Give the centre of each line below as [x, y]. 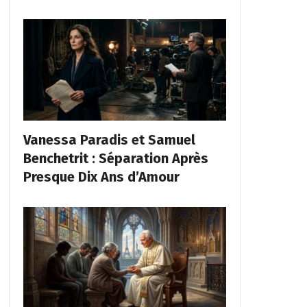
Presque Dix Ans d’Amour [101, 177]
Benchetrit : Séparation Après [115, 159]
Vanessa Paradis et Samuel [109, 140]
